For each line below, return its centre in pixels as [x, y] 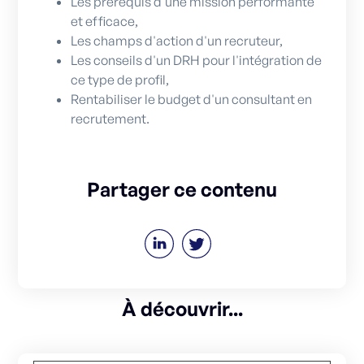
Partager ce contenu [182, 190]
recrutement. [110, 119]
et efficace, [105, 22]
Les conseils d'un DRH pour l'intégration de [197, 61]
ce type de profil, [120, 80]
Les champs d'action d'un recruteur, [177, 41]
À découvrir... [182, 309]
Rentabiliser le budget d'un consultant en [192, 100]
